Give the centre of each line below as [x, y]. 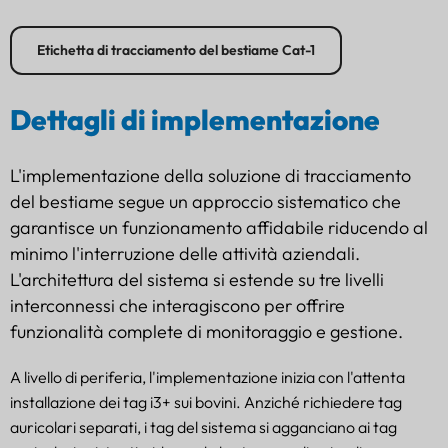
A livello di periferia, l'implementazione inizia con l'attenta [207, 376]
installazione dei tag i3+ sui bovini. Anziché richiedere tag [206, 401]
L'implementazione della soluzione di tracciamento [210, 175]
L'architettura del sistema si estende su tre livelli [197, 279]
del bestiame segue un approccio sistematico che [205, 201]
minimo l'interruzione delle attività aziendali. [185, 253]
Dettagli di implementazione [195, 119]
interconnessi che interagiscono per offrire [177, 305]
